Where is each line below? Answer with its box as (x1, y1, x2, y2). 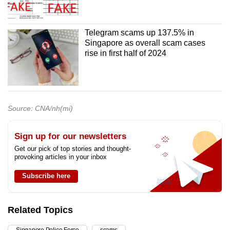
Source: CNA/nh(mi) (8, 104, 73, 113)
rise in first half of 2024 (84, 49, 166, 58)
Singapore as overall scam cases (84, 39, 205, 48)
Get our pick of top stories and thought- (14, 145, 131, 153)
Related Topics (8, 205, 73, 216)
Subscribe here (22, 172, 70, 180)
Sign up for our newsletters (14, 131, 126, 142)
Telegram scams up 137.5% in (84, 28, 194, 37)
